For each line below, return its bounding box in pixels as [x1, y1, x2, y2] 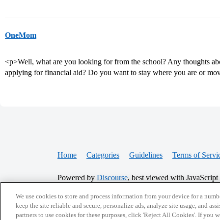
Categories [86, 151, 119, 159]
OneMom [5, 31, 36, 39]
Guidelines [129, 151, 163, 159]
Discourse [97, 173, 128, 182]
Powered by [57, 173, 97, 182]
